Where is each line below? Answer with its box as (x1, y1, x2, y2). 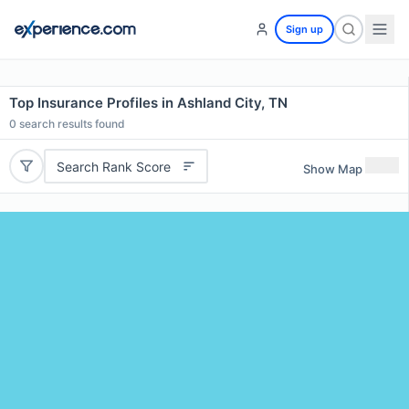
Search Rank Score (56, 158, 171, 174)
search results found (16, 117, 125, 131)
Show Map (303, 161, 362, 176)
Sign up (286, 23, 323, 36)
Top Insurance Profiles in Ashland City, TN (9, 94, 288, 111)
